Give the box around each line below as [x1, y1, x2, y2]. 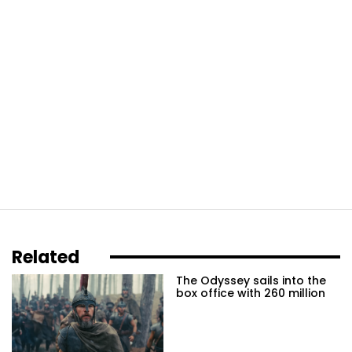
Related [12, 244, 79, 269]
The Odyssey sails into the [176, 272, 326, 288]
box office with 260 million [176, 284, 325, 301]
